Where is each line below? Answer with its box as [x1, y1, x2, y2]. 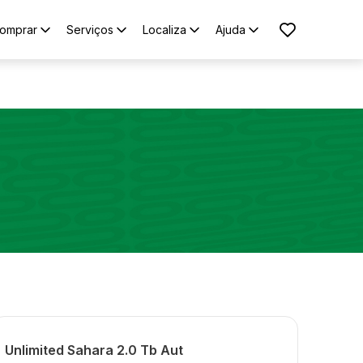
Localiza [143, 23, 186, 36]
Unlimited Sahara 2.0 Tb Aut [5, 342, 184, 358]
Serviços [66, 23, 113, 36]
